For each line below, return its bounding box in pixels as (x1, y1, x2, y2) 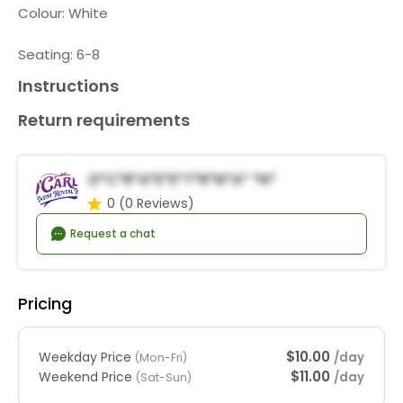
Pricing (18, 292, 72, 316)
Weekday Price (39, 347, 135, 366)
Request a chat (67, 226, 157, 241)
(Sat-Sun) (136, 369, 192, 385)
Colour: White (18, 4, 108, 22)
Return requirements (18, 109, 190, 131)
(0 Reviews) (119, 193, 194, 212)
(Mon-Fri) (135, 349, 187, 365)
